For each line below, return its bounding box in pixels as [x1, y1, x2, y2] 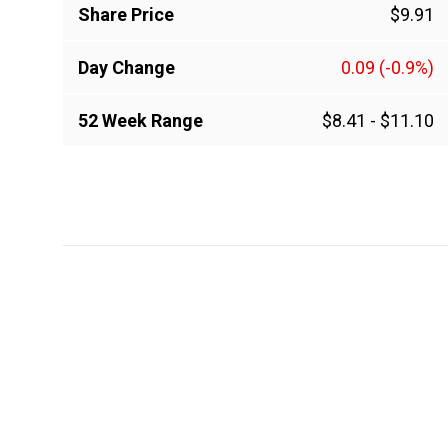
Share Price [78, 4, 174, 26]
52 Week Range [78, 110, 203, 132]
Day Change [78, 57, 175, 79]
